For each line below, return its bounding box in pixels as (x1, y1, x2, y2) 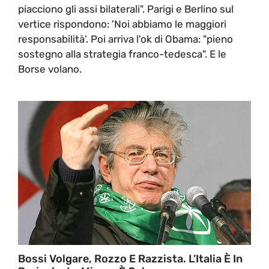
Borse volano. (18, 62, 82, 75)
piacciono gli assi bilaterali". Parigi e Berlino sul (18, 2, 234, 15)
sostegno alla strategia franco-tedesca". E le (18, 47, 226, 60)
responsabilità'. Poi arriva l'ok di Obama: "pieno (18, 32, 233, 45)
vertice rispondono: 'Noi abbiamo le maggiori (18, 17, 226, 30)
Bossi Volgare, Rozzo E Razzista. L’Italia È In (18, 252, 243, 265)
